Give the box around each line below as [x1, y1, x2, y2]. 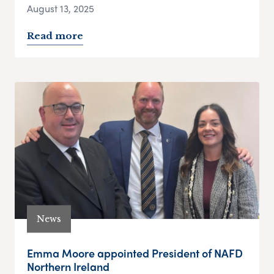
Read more [27, 30, 83, 42]
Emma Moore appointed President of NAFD [27, 245, 243, 261]
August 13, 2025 [27, 1, 94, 16]
